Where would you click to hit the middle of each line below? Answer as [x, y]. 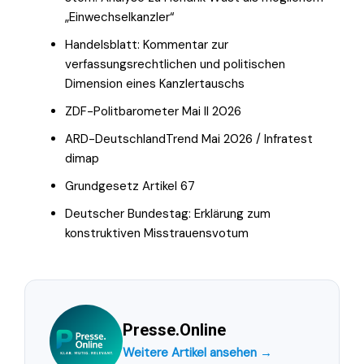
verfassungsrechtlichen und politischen [175, 64]
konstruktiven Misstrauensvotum [157, 233]
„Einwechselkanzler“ [120, 17]
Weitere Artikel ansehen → [197, 352]
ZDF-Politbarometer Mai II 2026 [153, 111]
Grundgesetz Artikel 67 [130, 186]
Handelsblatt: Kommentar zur [147, 44]
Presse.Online [174, 329]
